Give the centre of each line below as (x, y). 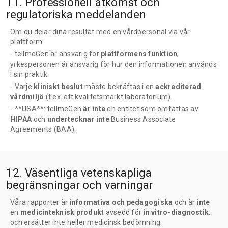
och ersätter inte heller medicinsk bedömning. (86, 223)
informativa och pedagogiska (121, 202)
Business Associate (142, 119)
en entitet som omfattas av (152, 109)
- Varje (22, 87)
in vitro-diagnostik (176, 212)
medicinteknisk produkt (62, 212)
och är (185, 202)
